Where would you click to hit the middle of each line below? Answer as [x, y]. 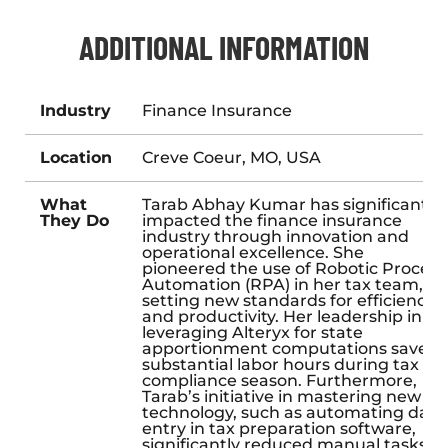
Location [76, 157]
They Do [74, 220]
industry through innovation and [275, 236]
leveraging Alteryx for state [252, 332]
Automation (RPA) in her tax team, [282, 284]
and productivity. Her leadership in [282, 316]
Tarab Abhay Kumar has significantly [291, 204]
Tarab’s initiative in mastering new [281, 396]
